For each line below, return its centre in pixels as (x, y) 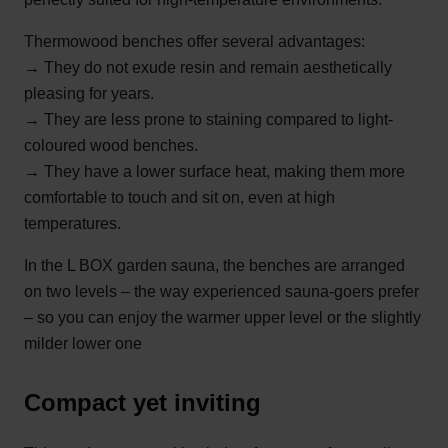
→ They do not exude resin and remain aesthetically (208, 67)
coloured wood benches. (111, 145)
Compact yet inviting (142, 402)
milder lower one (83, 343)
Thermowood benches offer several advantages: (194, 41)
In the (45, 265)
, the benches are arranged (310, 265)
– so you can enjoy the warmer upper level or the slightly (222, 317)
